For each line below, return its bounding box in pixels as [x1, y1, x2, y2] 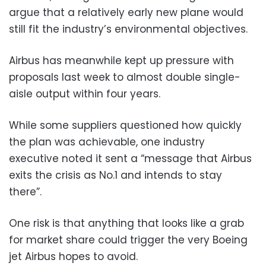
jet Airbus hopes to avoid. [9, 249, 138, 264]
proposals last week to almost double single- [9, 69, 240, 84]
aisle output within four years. [9, 86, 160, 101]
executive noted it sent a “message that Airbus [9, 151, 252, 166]
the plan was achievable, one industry [9, 134, 205, 149]
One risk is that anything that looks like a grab [9, 216, 244, 230]
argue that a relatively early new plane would [9, 5, 243, 20]
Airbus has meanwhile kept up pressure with [9, 53, 234, 68]
